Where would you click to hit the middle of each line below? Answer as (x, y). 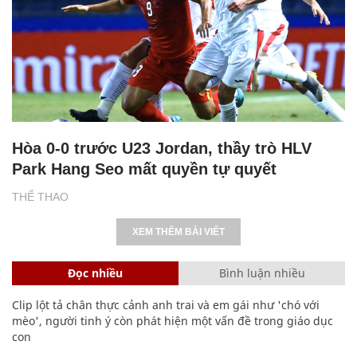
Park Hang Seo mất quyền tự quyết (144, 169)
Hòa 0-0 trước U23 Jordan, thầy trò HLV (162, 148)
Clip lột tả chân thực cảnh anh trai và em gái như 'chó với (166, 304)
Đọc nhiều (95, 273)
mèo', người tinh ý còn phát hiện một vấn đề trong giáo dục (173, 320)
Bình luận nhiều (262, 273)
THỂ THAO (40, 196)
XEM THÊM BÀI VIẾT (178, 231)
